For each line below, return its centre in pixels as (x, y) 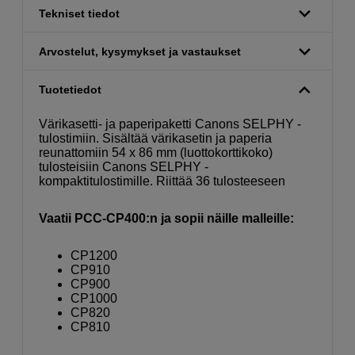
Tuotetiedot (70, 90)
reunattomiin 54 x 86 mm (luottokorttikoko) (156, 153)
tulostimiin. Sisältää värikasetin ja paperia (155, 139)
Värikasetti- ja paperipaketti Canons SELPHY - (170, 124)
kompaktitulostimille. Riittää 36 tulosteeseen (162, 181)
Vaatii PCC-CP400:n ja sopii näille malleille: (166, 219)
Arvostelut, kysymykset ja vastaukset (140, 52)
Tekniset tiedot (79, 14)
